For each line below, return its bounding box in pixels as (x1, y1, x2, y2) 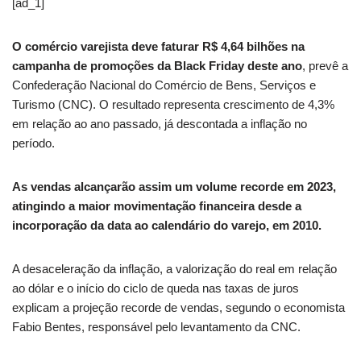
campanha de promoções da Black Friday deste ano (12, 59, 302, 73)
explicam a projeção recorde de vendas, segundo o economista (12, 301, 345, 314)
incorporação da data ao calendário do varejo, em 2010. (12, 218, 322, 232)
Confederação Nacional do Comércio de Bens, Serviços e (12, 78, 316, 92)
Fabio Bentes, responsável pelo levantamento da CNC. (12, 320, 301, 334)
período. (12, 136, 55, 150)
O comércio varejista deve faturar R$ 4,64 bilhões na (12, 39, 305, 53)
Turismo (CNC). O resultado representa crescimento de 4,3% (12, 98, 334, 111)
